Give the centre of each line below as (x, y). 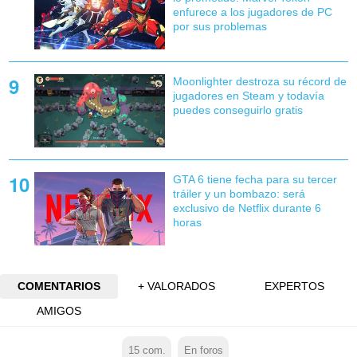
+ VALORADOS (177, 286)
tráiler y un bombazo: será (239, 194)
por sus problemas (220, 26)
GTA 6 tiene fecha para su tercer (255, 180)
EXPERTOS (295, 286)
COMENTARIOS (59, 286)
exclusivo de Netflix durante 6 (247, 208)
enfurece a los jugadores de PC (252, 12)
